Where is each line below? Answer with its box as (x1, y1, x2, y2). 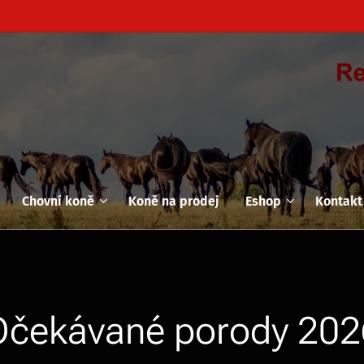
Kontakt (315, 193, 362, 209)
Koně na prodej (128, 193, 219, 209)
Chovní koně (22, 193, 94, 209)
